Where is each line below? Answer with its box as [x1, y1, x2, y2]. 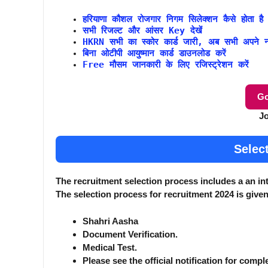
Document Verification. [83, 229, 178, 239]
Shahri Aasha [83, 215, 138, 226]
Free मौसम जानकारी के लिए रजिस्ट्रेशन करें [83, 59, 249, 71]
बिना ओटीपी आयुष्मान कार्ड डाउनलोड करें [83, 48, 226, 59]
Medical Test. [83, 242, 137, 252]
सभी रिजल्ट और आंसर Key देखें [83, 25, 202, 36]
